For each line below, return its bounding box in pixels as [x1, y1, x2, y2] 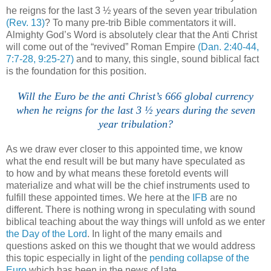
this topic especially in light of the [6, 252, 149, 263]
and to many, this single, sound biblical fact [74, 53, 259, 64]
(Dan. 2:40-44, [198, 41, 259, 52]
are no [210, 192, 237, 203]
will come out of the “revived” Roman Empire [6, 41, 198, 52]
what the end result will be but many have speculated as [6, 155, 245, 166]
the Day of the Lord [6, 228, 87, 239]
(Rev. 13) [6, 17, 45, 28]
